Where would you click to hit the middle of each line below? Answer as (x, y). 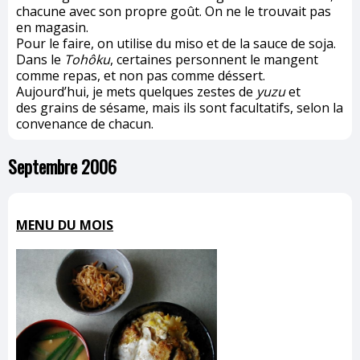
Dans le (40, 60)
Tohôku (87, 60)
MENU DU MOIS (65, 225)
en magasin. (52, 28)
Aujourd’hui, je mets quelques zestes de (135, 92)
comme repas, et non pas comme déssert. (141, 76)
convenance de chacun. (85, 124)
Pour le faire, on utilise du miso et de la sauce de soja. (176, 44)
